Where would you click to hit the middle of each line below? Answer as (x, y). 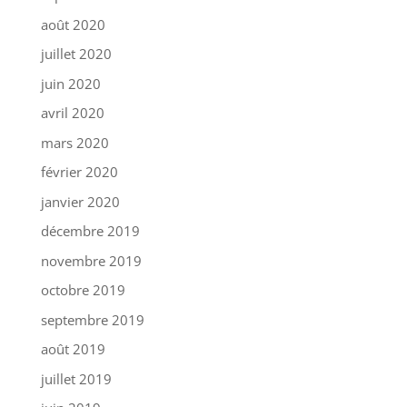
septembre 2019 (92, 319)
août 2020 (73, 24)
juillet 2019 (76, 378)
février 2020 (79, 172)
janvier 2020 (80, 201)
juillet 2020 (76, 54)
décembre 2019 (90, 231)
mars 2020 (74, 142)
